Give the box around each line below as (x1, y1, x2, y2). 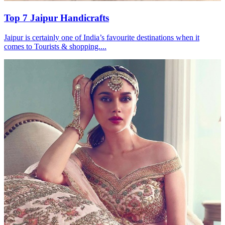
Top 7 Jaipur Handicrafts (4, 13, 109, 24)
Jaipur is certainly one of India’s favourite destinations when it (4, 33, 199, 42)
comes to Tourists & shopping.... (4, 42, 106, 51)
